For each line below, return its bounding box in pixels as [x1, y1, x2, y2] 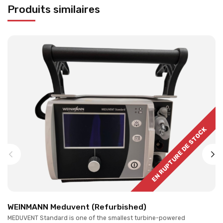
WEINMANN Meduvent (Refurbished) [7, 202, 146, 212]
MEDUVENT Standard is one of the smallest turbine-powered [7, 214, 185, 222]
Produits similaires [7, 3, 100, 16]
